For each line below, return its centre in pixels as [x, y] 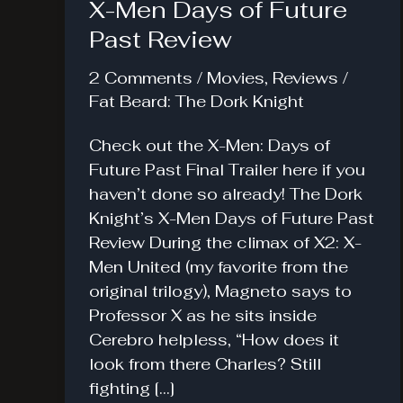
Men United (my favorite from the [219, 266]
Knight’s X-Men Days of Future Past [232, 218]
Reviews [305, 78]
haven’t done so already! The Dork [226, 193]
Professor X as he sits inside [203, 315]
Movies [236, 78]
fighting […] [132, 388]
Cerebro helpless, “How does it [214, 339]
